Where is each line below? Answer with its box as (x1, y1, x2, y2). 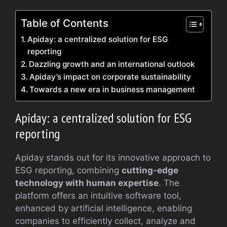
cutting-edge (122, 165, 178, 175)
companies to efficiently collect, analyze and (15, 215, 196, 226)
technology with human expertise (15, 177, 159, 188)
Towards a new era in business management (29, 84, 196, 94)
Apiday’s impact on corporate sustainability (29, 71, 192, 82)
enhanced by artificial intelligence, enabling (15, 203, 192, 213)
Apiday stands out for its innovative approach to (15, 152, 211, 163)
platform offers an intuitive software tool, (15, 190, 181, 201)
